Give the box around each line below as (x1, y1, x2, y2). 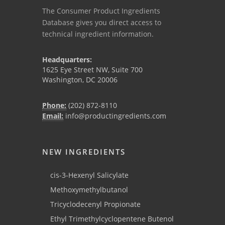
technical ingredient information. (42, 29, 154, 39)
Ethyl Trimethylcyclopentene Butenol (50, 214, 174, 224)
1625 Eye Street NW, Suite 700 (42, 65, 143, 75)
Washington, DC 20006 (42, 75, 118, 85)
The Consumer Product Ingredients (42, 6, 160, 16)
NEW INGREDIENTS (42, 147, 126, 157)
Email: (42, 111, 63, 121)
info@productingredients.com (63, 111, 166, 121)
